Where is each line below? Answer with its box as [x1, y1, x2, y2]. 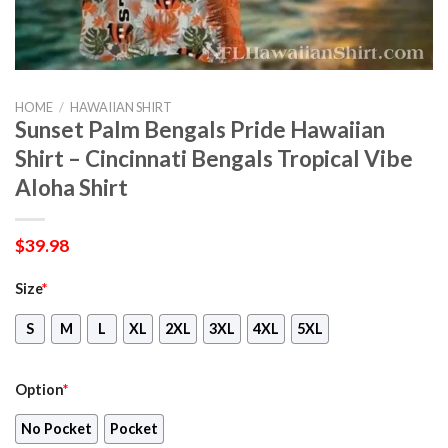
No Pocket [21, 420, 92, 438]
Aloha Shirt [15, 174, 128, 201]
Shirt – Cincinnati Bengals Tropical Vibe [15, 145, 413, 172]
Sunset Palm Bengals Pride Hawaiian [15, 116, 385, 143]
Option [15, 380, 63, 398]
